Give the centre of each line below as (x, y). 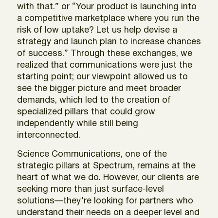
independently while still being (78, 124)
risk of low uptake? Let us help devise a (97, 30)
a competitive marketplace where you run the (108, 18)
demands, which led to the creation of (94, 100)
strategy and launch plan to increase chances (109, 42)
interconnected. (49, 135)
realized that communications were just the (105, 65)
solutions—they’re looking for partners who (105, 201)
